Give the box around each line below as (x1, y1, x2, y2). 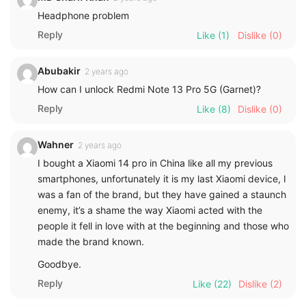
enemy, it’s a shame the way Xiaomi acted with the (38, 204, 262, 216)
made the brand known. (38, 235, 144, 247)
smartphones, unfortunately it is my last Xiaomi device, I (38, 172, 286, 184)
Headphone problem (38, 9, 129, 21)
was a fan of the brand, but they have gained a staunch (38, 188, 286, 200)
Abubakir (38, 64, 81, 76)
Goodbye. (38, 258, 81, 270)
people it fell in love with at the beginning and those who (38, 219, 289, 232)
